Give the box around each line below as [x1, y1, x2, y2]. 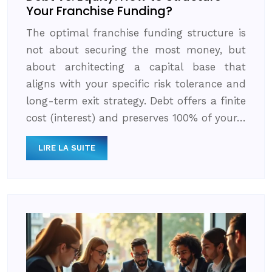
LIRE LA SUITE [38, 143, 95, 152]
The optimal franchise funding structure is [26, 26, 246, 39]
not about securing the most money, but [26, 43, 246, 56]
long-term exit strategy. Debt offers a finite [26, 94, 246, 107]
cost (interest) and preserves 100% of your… [26, 111, 246, 124]
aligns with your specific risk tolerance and [26, 77, 246, 90]
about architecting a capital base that [26, 60, 246, 73]
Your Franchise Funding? [26, 2, 172, 19]
